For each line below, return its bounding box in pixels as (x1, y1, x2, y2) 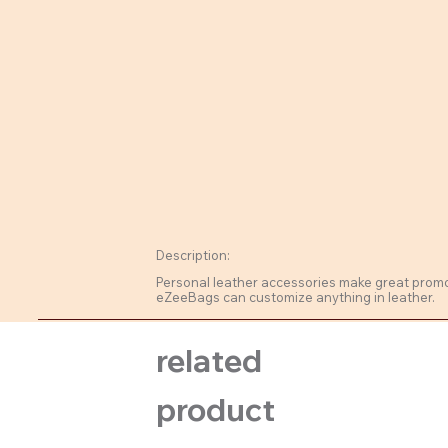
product (156, 389, 276, 429)
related (156, 340, 263, 380)
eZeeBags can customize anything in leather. (156, 288, 436, 305)
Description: (156, 246, 231, 263)
